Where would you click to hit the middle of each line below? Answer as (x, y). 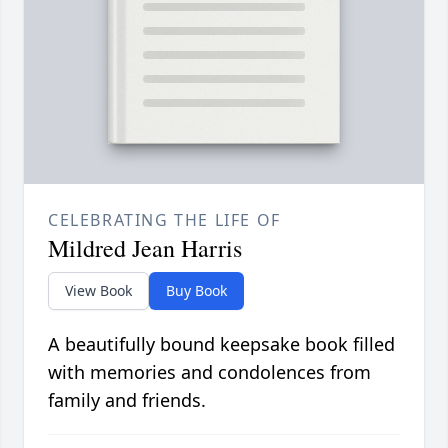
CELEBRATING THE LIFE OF (164, 220)
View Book (98, 291)
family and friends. (127, 400)
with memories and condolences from (209, 372)
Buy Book (196, 291)
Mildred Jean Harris (145, 248)
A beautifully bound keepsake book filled (221, 344)
